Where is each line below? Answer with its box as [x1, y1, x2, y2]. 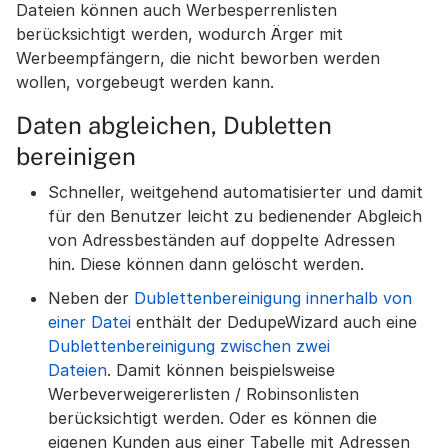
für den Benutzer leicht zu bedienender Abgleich [48, 206, 422, 226]
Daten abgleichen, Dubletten [16, 111, 332, 139]
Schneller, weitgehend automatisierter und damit [48, 182, 423, 202]
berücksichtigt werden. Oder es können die [48, 408, 377, 428]
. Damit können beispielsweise [107, 360, 335, 380]
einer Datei [48, 312, 131, 332]
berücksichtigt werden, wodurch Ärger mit [16, 24, 343, 44]
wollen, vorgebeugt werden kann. [16, 72, 274, 92]
